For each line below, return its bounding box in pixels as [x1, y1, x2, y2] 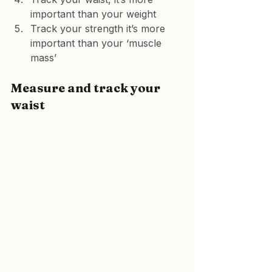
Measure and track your [11, 80, 163, 95]
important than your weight [30, 8, 156, 20]
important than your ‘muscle [30, 37, 165, 49]
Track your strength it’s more [30, 22, 168, 35]
